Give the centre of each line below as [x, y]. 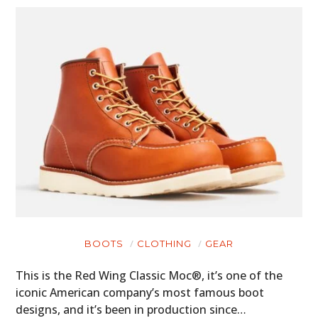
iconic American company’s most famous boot [140, 292]
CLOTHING [164, 243]
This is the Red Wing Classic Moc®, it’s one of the [149, 275]
